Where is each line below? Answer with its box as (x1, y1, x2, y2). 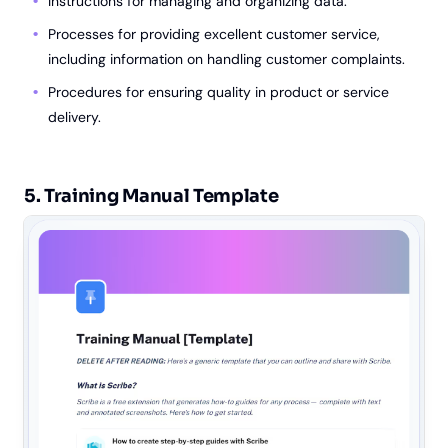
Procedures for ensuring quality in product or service (48, 83, 389, 102)
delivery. (48, 108, 101, 127)
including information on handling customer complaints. (48, 50, 405, 69)
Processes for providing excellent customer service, (48, 25, 380, 44)
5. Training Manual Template (24, 185, 279, 208)
